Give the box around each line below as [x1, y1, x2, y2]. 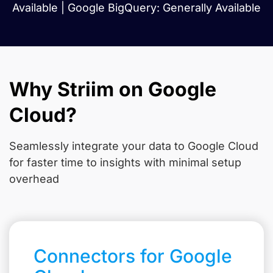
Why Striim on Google [9, 77, 216, 101]
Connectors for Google [34, 245, 232, 267]
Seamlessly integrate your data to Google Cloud [9, 140, 258, 152]
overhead [9, 172, 59, 185]
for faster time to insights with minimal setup [9, 156, 241, 169]
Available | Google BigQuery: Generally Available [12, 1, 261, 14]
